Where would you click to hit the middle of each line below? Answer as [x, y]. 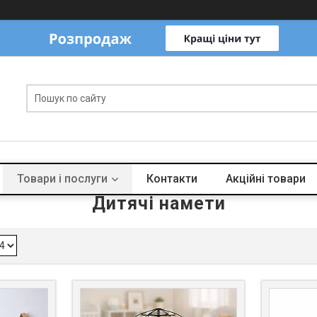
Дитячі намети [158, 203]
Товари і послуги [62, 179]
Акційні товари [265, 179]
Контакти [172, 179]
